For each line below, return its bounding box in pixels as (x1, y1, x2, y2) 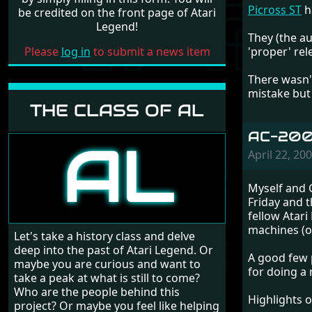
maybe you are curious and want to (14, 256, 201, 272)
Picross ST (248, 2, 302, 17)
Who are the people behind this (14, 284, 180, 300)
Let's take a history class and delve (14, 228, 195, 244)
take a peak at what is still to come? (14, 270, 200, 286)
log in (61, 44, 91, 59)
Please (24, 44, 61, 59)
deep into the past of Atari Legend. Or (14, 242, 213, 258)
